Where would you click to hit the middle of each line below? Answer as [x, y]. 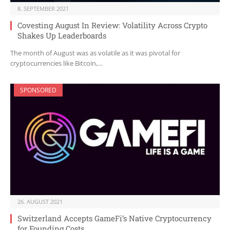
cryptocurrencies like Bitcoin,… [56, 63]
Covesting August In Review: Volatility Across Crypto [112, 25]
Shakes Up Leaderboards [62, 36]
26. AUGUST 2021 [40, 202]
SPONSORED [38, 90]
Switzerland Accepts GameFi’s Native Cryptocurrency [114, 218]
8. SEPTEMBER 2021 [43, 9]
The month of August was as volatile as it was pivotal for [95, 53]
